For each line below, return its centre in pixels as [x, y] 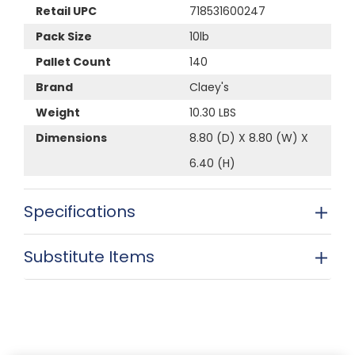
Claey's [209, 87]
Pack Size [64, 36]
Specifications [80, 211]
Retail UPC [66, 11]
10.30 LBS [213, 112]
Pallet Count [73, 61]
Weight [58, 112]
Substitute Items [89, 256]
